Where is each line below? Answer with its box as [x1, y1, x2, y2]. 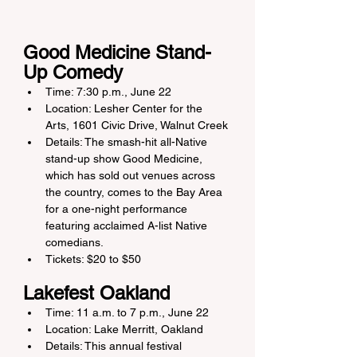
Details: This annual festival [45, 339, 185, 352]
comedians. [45, 236, 104, 249]
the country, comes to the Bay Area [45, 186, 226, 198]
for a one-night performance [45, 202, 190, 215]
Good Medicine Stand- [23, 41, 211, 63]
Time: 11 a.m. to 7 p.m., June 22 [45, 306, 209, 319]
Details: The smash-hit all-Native [45, 135, 210, 148]
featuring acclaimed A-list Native [45, 219, 210, 232]
